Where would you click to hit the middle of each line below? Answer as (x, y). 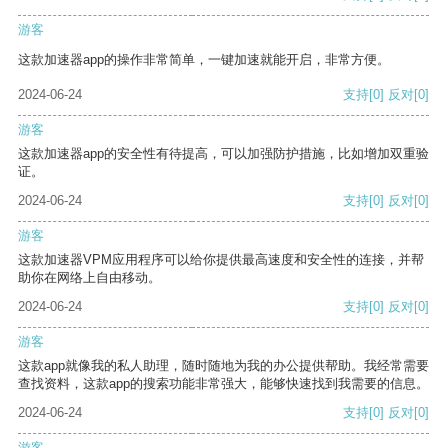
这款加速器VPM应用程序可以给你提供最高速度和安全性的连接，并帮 (221, 260)
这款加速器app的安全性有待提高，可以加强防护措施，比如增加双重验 (223, 154)
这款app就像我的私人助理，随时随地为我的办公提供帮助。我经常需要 (223, 366)
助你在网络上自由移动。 (89, 278)
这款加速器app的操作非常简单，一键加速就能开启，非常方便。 (204, 60)
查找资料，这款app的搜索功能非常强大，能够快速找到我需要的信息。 (223, 384)
